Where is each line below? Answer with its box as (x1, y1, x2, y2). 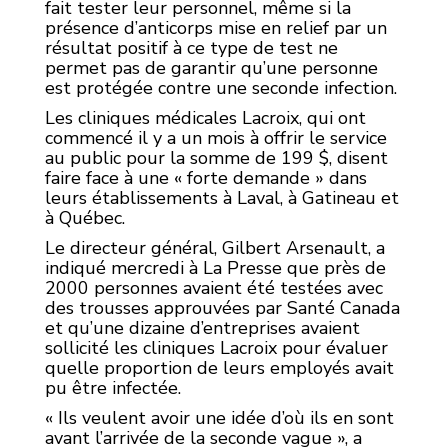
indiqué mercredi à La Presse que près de (45, 255, 386, 280)
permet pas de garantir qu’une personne (45, 55, 378, 80)
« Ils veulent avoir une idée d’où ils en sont (45, 405, 394, 430)
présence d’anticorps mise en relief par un (45, 15, 387, 40)
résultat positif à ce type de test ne (45, 35, 338, 60)
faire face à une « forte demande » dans (45, 165, 367, 190)
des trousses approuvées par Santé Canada (45, 295, 400, 320)
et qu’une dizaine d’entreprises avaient (45, 315, 360, 340)
